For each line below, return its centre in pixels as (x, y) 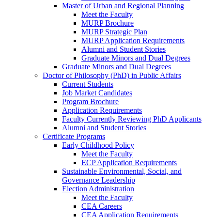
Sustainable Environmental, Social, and (122, 171)
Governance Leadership (99, 180)
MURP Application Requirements (133, 41)
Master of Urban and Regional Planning (123, 6)
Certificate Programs (74, 137)
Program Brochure (90, 102)
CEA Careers (102, 206)
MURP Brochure (108, 23)
